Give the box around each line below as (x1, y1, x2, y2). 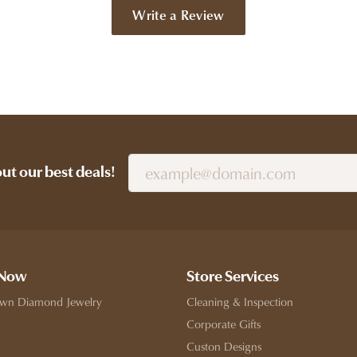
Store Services (186, 269, 279, 285)
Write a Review (132, 5, 225, 25)
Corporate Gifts (186, 315, 261, 332)
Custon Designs (186, 337, 261, 355)
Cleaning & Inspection (186, 292, 293, 310)
